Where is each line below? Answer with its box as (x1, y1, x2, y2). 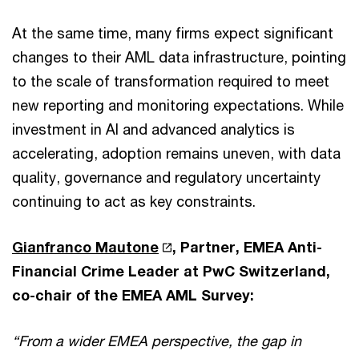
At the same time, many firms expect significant (12, 24, 333, 42)
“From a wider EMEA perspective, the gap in (12, 332, 301, 349)
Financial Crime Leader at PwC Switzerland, (12, 262, 330, 280)
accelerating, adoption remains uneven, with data (12, 144, 341, 162)
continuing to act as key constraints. (12, 192, 256, 210)
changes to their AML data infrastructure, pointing (12, 48, 346, 66)
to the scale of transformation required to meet (12, 72, 329, 90)
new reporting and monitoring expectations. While (12, 96, 344, 114)
